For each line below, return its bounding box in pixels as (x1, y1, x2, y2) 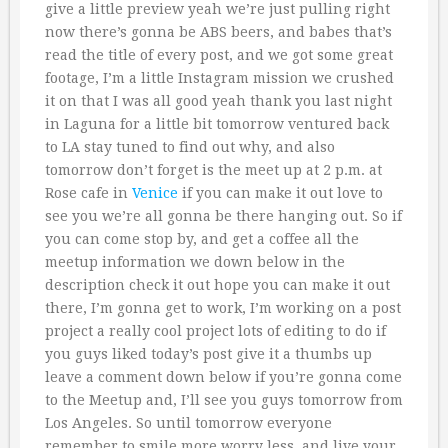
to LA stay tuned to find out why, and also (45, 138, 335, 155)
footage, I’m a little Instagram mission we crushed (45, 69, 394, 86)
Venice (132, 184, 178, 201)
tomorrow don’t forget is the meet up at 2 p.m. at (45, 161, 382, 178)
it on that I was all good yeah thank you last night (45, 92, 392, 109)
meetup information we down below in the (45, 253, 345, 270)
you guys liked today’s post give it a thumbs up (45, 345, 372, 362)
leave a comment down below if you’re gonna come (45, 368, 402, 385)
